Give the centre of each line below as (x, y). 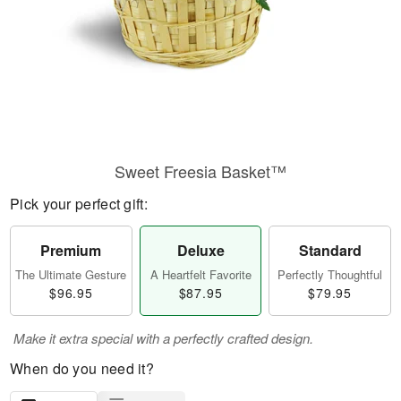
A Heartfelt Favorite (200, 274)
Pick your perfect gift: (79, 204)
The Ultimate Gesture (71, 274)
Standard (330, 250)
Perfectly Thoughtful (330, 274)
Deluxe (200, 250)
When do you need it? (82, 368)
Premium (71, 250)
